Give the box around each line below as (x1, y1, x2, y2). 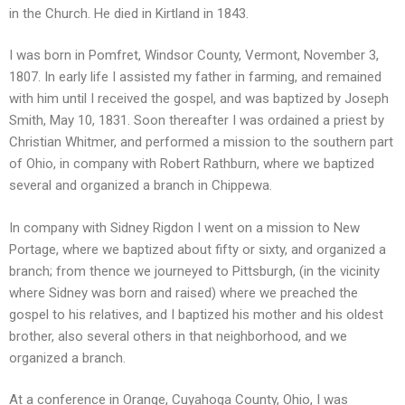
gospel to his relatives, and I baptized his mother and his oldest (9, 306, 383, 323)
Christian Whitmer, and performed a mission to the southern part (9, 134, 393, 150)
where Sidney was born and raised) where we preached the (9, 284, 358, 301)
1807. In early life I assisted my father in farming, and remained (9, 69, 381, 85)
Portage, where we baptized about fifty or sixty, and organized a (9, 240, 386, 258)
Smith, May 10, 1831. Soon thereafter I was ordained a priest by (9, 112, 384, 128)
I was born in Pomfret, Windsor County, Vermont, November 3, (9, 47, 379, 63)
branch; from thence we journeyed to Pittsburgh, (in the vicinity (9, 262, 380, 279)
